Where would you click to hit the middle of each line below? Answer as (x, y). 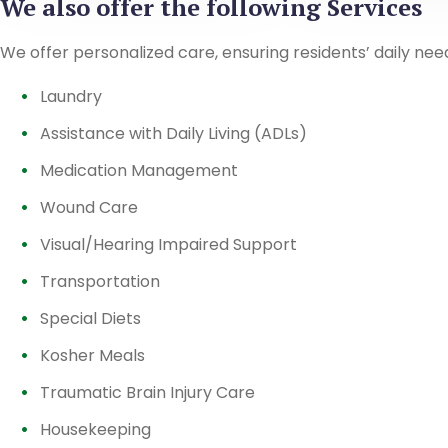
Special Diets (90, 318)
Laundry (71, 96)
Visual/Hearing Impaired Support (168, 244)
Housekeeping (95, 429)
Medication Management (139, 170)
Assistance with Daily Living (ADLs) (173, 133)
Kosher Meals (92, 355)
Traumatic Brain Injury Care (147, 392)
